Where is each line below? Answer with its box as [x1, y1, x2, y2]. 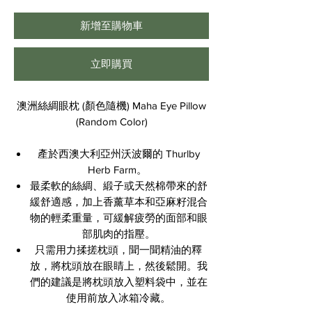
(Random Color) [75, 116, 148, 128]
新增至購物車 [80, 19, 143, 32]
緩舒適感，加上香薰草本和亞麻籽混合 [29, 196, 208, 208]
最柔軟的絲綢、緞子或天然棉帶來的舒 [29, 180, 208, 192]
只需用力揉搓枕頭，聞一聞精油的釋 [35, 244, 202, 256]
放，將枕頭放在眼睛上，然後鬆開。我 [29, 260, 208, 272]
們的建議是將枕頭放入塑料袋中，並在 [29, 276, 208, 288]
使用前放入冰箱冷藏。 [66, 292, 171, 304]
